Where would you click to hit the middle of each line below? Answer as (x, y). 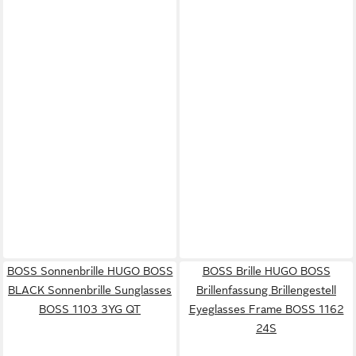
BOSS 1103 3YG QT (90, 309)
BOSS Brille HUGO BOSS (266, 271)
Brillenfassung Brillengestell (266, 290)
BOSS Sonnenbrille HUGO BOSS (90, 271)
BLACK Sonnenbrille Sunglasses (90, 290)
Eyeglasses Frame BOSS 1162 (266, 309)
